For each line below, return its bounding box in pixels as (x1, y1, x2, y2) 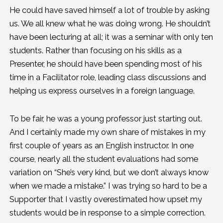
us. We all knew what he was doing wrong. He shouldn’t (9, 19, 211, 29)
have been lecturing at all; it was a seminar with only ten (9, 32, 213, 42)
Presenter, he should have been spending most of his (9, 59, 202, 69)
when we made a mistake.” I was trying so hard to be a (9, 181, 207, 191)
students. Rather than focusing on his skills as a (9, 46, 182, 56)
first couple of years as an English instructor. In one (9, 140, 194, 150)
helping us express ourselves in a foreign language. (9, 86, 197, 96)
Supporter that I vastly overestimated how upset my (9, 194, 202, 204)
